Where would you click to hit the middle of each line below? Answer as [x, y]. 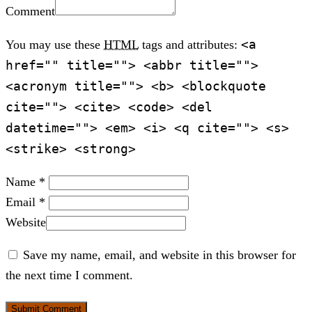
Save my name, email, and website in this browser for [159, 255]
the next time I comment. [69, 275]
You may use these [55, 44]
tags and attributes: [190, 44]
